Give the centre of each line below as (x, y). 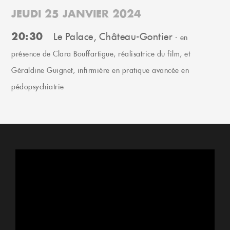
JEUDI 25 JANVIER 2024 (76, 13)
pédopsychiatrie (38, 87)
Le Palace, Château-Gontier (113, 36)
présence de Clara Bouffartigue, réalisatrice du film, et (101, 54)
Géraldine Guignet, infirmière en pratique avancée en (100, 70)
